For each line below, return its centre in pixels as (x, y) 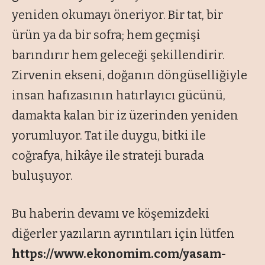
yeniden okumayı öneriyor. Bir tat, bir (117, 15)
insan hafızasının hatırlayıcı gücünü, (119, 96)
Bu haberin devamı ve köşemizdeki (111, 214)
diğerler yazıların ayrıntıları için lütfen (123, 234)
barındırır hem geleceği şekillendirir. (118, 55)
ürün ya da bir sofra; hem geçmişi (106, 35)
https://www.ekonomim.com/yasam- (119, 254)
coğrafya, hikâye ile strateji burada (108, 156)
